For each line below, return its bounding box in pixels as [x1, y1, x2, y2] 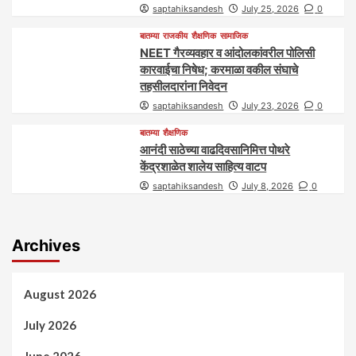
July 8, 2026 [242, 180, 294, 192]
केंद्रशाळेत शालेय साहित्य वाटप [140, 158, 267, 174]
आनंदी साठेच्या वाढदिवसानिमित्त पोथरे [140, 141, 291, 157]
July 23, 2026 [242, 99, 300, 111]
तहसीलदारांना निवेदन [140, 78, 228, 94]
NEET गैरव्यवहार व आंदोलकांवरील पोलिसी [140, 44, 315, 60]
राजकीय [163, 29, 188, 41]
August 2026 [24, 286, 96, 301]
